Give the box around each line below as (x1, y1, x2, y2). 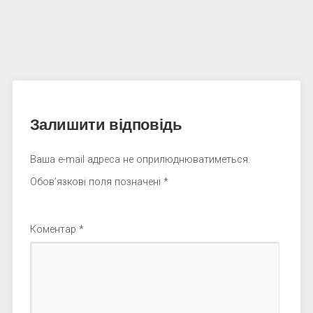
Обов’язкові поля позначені (29, 176, 163, 188)
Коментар (29, 224, 79, 235)
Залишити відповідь (29, 115, 182, 133)
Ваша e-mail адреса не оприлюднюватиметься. (29, 154, 250, 166)
